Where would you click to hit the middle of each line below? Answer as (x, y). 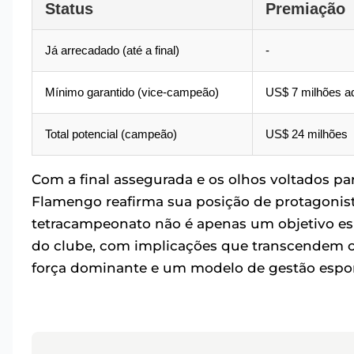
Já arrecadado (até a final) (112, 50)
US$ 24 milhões (307, 134)
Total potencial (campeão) (111, 134)
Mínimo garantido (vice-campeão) (132, 92)
